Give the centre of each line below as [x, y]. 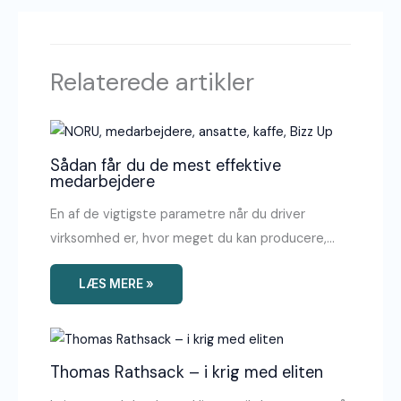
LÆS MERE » [117, 283]
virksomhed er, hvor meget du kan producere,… [193, 239]
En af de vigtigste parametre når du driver [178, 215]
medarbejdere [103, 181]
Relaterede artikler [153, 82]
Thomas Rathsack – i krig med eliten [187, 373]
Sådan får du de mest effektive [166, 165]
